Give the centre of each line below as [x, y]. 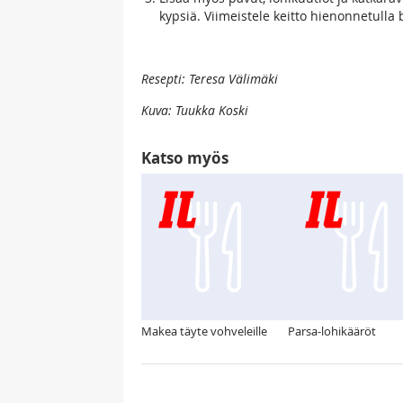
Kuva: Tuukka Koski [195, 110]
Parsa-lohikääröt [332, 331]
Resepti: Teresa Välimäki [210, 79]
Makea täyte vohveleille [204, 331]
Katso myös [185, 158]
